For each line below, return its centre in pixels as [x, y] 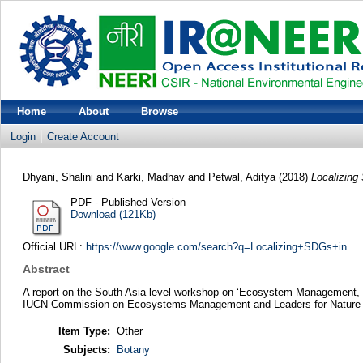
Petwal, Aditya [243, 177]
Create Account [83, 137]
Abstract [46, 269]
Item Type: [84, 331]
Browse [160, 111]
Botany [133, 349]
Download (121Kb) [113, 214]
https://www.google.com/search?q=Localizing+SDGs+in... [221, 246]
